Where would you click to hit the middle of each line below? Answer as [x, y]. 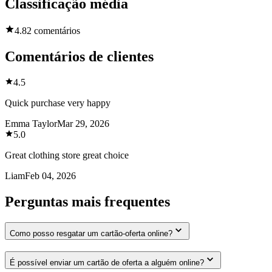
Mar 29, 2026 [83, 123]
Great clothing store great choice [67, 155]
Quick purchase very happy [58, 103]
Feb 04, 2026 [50, 175]
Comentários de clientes [79, 57]
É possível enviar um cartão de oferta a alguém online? [107, 262]
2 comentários [53, 31]
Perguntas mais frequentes [87, 201]
